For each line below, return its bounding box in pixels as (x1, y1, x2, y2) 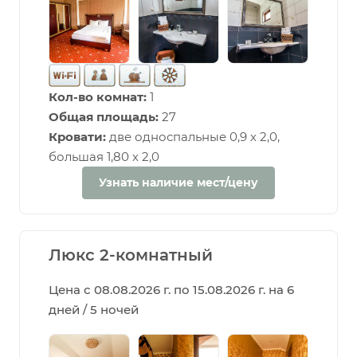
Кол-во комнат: (49, 88, 147, 104)
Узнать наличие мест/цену (99, 175, 258, 190)
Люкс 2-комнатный (49, 245, 213, 265)
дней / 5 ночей (49, 301, 139, 317)
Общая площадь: (49, 108, 159, 124)
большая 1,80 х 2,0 (49, 148, 159, 164)
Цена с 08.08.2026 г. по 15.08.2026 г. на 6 (49, 281, 294, 297)
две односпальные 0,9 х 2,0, (106, 128, 280, 144)
